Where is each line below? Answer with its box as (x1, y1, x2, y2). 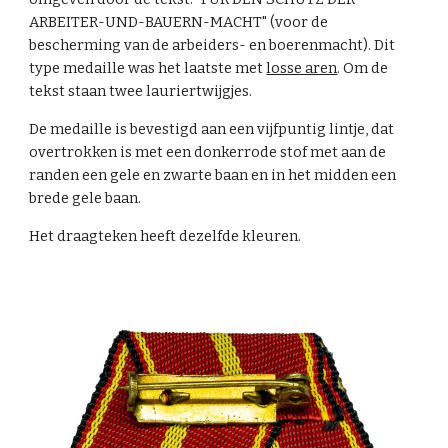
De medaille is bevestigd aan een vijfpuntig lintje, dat (29, 119, 395, 138)
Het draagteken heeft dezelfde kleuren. (29, 226, 302, 245)
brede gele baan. (29, 188, 145, 207)
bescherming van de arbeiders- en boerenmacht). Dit (29, 35, 396, 54)
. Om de (337, 58, 389, 77)
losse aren (266, 58, 338, 77)
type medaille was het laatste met (29, 58, 267, 77)
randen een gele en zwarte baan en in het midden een (29, 165, 397, 184)
